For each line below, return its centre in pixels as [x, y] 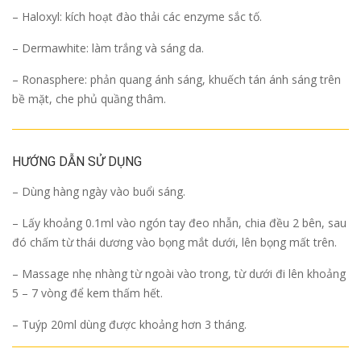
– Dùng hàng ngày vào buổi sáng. [99, 192]
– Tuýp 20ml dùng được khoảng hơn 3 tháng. [129, 325]
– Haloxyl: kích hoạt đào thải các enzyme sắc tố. [137, 17]
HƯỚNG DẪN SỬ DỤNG [77, 162]
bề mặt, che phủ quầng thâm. [89, 99]
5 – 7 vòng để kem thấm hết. [87, 293]
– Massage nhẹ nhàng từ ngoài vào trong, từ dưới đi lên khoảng [179, 274]
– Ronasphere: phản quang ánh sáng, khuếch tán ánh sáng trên [176, 80]
